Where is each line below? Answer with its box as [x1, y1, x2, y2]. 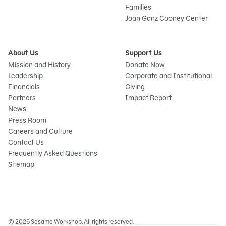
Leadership [8, 71, 43, 80]
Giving [125, 82, 145, 91]
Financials [8, 82, 40, 91]
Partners [8, 93, 36, 102]
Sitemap [8, 159, 34, 169]
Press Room [8, 115, 46, 125]
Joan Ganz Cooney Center [125, 13, 208, 23]
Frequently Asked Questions [8, 148, 97, 158]
